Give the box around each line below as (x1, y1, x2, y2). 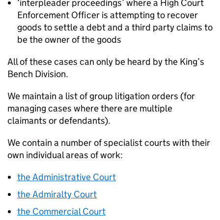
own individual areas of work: (7, 149, 123, 161)
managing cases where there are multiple (7, 103, 172, 114)
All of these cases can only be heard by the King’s (7, 56, 204, 67)
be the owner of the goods (17, 34, 121, 45)
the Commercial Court (17, 206, 106, 217)
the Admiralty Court (17, 189, 97, 200)
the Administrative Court (17, 171, 116, 183)
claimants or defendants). (7, 115, 110, 126)
